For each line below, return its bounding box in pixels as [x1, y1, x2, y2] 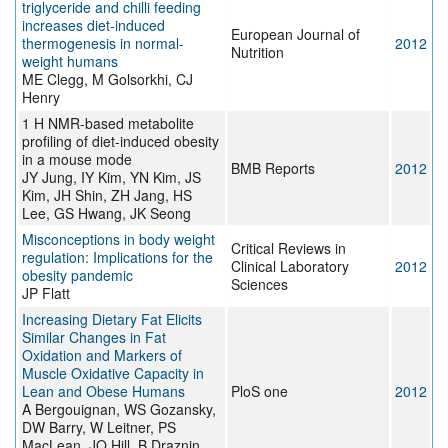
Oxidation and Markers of [22, 345, 182, 366]
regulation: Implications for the [22, 247, 213, 268]
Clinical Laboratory [231, 256, 349, 277]
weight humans [22, 51, 118, 72]
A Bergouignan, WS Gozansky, [22, 399, 216, 420]
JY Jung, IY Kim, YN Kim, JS [22, 167, 201, 188]
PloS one [231, 381, 288, 402]
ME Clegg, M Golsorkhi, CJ [22, 69, 193, 90]
